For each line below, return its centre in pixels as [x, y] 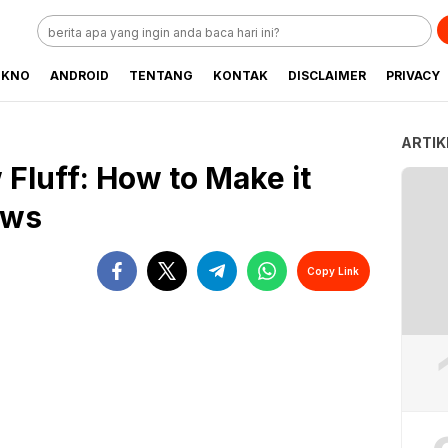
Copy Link [333, 270]
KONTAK [240, 75]
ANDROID [79, 75]
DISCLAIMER [327, 75]
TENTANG [161, 75]
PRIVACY [413, 75]
